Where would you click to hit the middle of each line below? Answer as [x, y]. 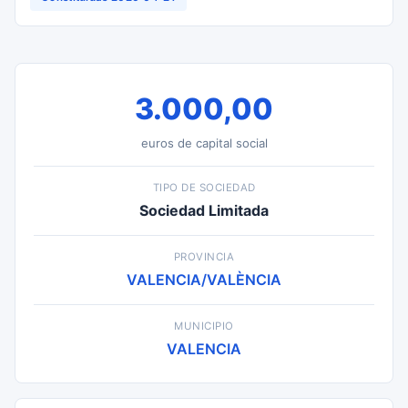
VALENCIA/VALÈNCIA [204, 280]
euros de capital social [204, 143]
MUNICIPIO [204, 326]
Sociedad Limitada [204, 210]
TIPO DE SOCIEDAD [204, 188]
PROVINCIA [204, 257]
